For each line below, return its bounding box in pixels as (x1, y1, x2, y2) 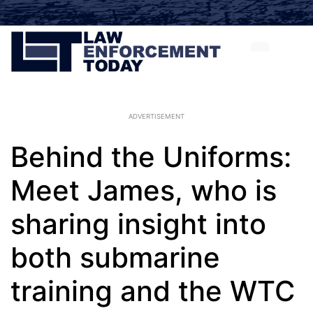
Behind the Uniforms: (10, 140, 291, 174)
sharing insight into (10, 207, 266, 241)
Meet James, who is (10, 173, 277, 208)
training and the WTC (10, 274, 295, 308)
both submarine (10, 240, 220, 275)
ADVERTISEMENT (129, 112, 184, 120)
